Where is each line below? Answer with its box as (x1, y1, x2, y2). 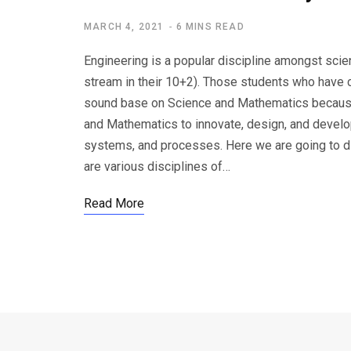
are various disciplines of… (84, 159, 230, 175)
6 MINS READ (175, 21, 244, 33)
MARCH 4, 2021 (84, 21, 165, 33)
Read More (84, 196, 144, 212)
